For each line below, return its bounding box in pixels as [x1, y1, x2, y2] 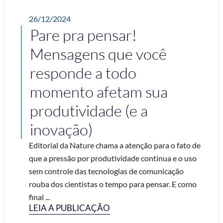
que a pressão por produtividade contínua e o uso [29, 153, 197, 163]
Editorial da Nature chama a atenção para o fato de [29, 140, 201, 150]
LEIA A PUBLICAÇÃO [29, 203, 110, 213]
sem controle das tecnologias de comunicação [29, 166, 184, 176]
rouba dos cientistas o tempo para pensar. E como [29, 179, 197, 189]
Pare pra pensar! [30, 25, 137, 44]
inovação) [30, 120, 93, 139]
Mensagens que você [30, 44, 167, 63]
